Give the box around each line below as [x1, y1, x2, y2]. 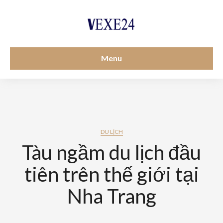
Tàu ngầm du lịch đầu [22, 140, 201, 164]
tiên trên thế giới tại [24, 162, 199, 186]
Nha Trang [67, 184, 156, 208]
